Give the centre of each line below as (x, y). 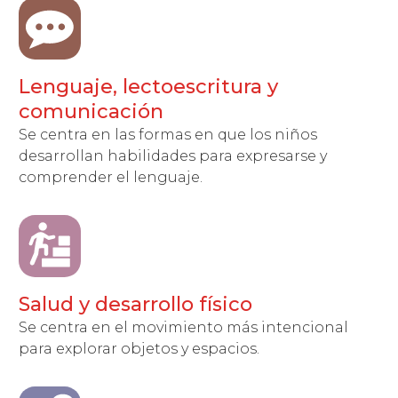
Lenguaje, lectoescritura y (149, 87)
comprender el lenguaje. (111, 177)
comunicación (92, 111)
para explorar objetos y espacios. (139, 349)
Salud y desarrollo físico (136, 304)
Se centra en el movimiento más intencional (184, 327)
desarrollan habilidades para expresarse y (173, 156)
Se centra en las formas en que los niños (168, 135)
